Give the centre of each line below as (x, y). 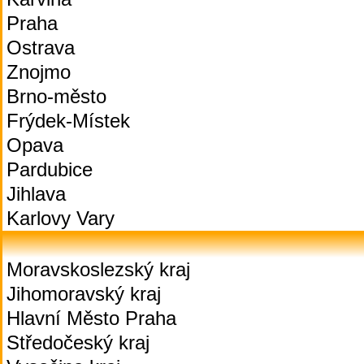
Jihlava (36, 194)
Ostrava (41, 48)
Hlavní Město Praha (91, 318)
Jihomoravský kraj (84, 294)
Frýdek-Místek (68, 121)
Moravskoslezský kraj (98, 269)
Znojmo (39, 72)
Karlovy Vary (61, 218)
